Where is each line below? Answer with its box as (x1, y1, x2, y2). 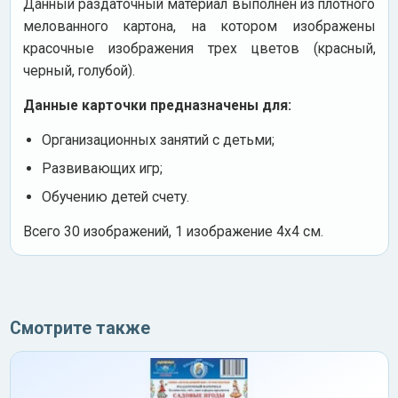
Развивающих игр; (41, 159, 163, 177)
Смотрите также (9, 317, 150, 338)
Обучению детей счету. (41, 187, 189, 205)
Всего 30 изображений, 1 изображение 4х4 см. (22, 222, 323, 240)
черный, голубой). (22, 61, 135, 79)
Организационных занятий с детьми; (41, 131, 275, 148)
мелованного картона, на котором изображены (22, 17, 376, 35)
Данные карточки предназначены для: (22, 96, 291, 114)
